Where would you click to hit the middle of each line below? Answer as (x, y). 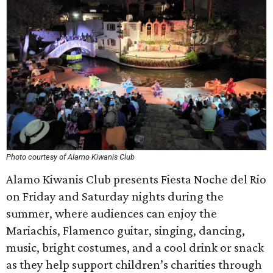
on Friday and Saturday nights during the (115, 196)
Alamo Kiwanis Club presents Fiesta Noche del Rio (136, 179)
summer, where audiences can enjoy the (112, 213)
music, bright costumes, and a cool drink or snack (135, 247)
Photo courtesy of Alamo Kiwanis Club (70, 157)
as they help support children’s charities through (134, 264)
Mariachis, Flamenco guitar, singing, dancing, (126, 230)
